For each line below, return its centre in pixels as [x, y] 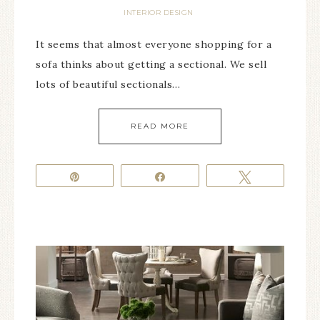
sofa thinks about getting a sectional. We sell [151, 64]
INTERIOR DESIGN [159, 12]
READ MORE [160, 126]
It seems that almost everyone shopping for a [154, 44]
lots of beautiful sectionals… [108, 84]
